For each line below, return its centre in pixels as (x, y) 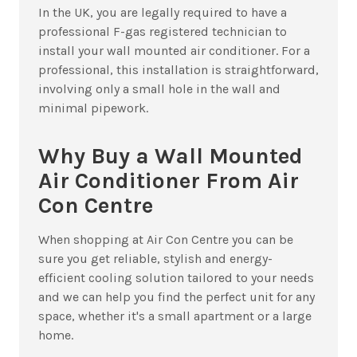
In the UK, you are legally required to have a (163, 13)
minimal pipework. (93, 108)
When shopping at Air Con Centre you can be (166, 240)
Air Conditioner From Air (169, 181)
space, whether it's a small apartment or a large (175, 316)
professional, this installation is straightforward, (178, 70)
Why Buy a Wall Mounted (171, 156)
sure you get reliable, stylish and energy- (155, 259)
